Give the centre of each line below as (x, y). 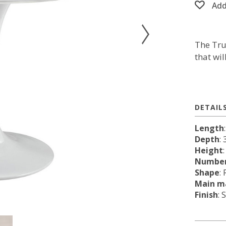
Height (209, 150)
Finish (206, 195)
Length (209, 128)
